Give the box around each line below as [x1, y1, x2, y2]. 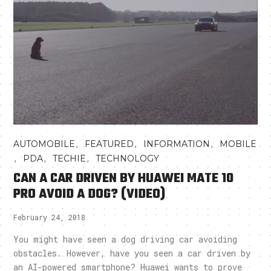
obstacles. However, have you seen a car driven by [13, 247, 251, 260]
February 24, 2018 [13, 212, 86, 223]
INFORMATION [143, 139, 211, 150]
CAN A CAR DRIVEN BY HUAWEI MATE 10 [13, 168, 234, 189]
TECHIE [53, 153, 87, 165]
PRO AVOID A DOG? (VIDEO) [13, 184, 166, 205]
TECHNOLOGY [96, 153, 160, 165]
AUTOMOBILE [13, 139, 76, 150]
